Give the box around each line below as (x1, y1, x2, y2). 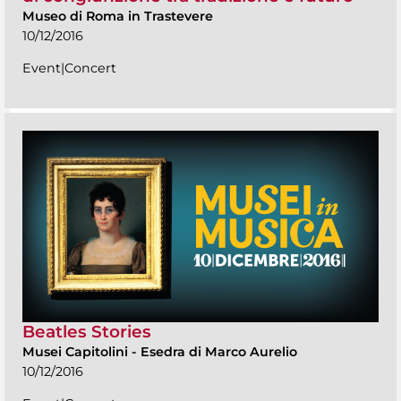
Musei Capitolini (22, 344, 132, 361)
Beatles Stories (22, 321, 151, 343)
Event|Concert (22, 60, 116, 77)
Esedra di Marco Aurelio (141, 344, 297, 361)
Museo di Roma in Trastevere (22, 8, 213, 25)
